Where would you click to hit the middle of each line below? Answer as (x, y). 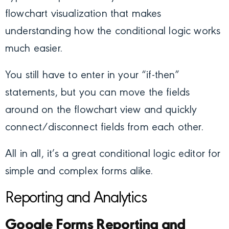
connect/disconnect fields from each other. (104, 128)
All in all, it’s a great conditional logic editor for (113, 155)
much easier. (34, 49)
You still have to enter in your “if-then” (93, 76)
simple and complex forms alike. (79, 172)
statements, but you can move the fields (98, 93)
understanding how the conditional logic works (113, 32)
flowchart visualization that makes (83, 15)
